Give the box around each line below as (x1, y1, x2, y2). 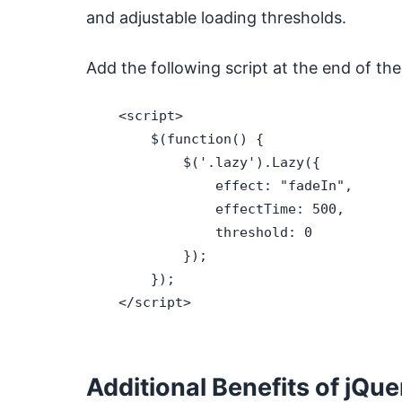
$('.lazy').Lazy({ (86, 154, 320, 170)
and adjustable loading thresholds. (86, 8, 346, 27)
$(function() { (86, 131, 264, 146)
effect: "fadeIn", (86, 178, 353, 193)
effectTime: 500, (86, 201, 345, 216)
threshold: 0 (86, 224, 312, 240)
